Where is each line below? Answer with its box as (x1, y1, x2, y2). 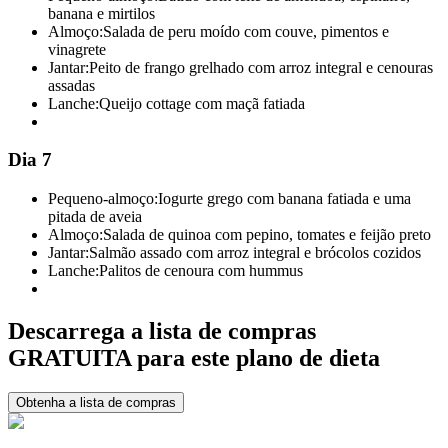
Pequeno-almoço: (48, 189, 158, 207)
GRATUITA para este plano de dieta (8, 344, 380, 371)
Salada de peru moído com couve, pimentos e (103, 22, 389, 40)
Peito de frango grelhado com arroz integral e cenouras (89, 58, 433, 76)
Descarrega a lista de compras (8, 317, 316, 344)
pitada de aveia (48, 207, 142, 225)
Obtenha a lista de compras (16, 394, 176, 410)
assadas (48, 76, 95, 94)
